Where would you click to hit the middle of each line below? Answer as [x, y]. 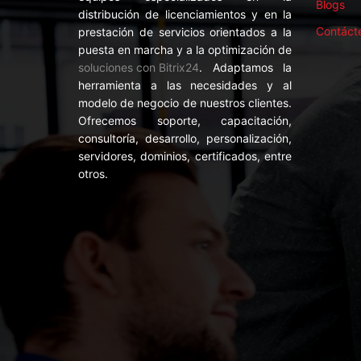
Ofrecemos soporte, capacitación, [185, 121]
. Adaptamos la [245, 68]
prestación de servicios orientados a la [185, 32]
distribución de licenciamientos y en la [185, 15]
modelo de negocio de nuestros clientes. [185, 103]
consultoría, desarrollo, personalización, [185, 139]
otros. [93, 174]
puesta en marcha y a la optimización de [185, 50]
